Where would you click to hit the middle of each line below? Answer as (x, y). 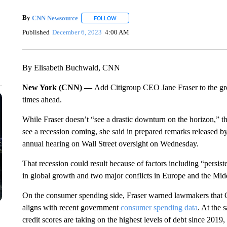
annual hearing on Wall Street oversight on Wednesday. (110, 144)
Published (36, 32)
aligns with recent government (71, 207)
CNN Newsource (55, 18)
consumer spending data (159, 207)
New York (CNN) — (58, 87)
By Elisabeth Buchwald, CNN (71, 68)
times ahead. (42, 100)
